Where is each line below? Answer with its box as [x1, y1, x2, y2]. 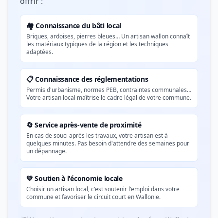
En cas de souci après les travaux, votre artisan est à [26, 131, 168, 140]
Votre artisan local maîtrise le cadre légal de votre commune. [26, 93, 191, 102]
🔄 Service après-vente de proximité [26, 120, 142, 129]
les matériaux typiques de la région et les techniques [26, 40, 168, 48]
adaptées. [26, 48, 53, 56]
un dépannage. [26, 147, 67, 155]
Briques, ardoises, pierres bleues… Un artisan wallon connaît [26, 32, 190, 40]
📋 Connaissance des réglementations [26, 74, 148, 84]
